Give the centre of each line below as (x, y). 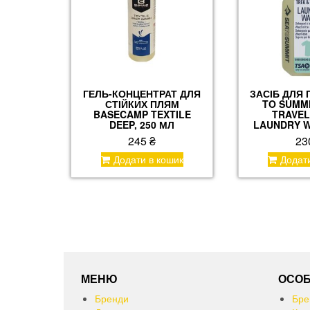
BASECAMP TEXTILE (142, 115)
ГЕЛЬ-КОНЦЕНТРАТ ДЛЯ (142, 94)
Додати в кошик (148, 159)
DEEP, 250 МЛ (142, 125)
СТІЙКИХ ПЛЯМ (142, 104)
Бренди (112, 299)
